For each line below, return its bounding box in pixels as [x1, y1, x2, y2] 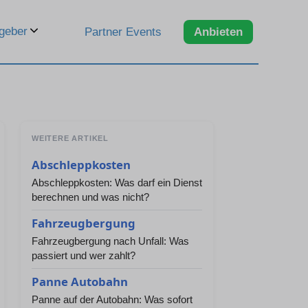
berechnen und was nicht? [32, 191, 149, 203]
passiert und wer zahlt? [32, 250, 135, 261]
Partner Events [85, 25, 162, 38]
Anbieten [194, 25, 243, 38]
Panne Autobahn [32, 274, 128, 289]
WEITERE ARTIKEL [32, 134, 109, 142]
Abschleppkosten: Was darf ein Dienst [32, 177, 202, 188]
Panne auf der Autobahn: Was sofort [32, 294, 192, 305]
